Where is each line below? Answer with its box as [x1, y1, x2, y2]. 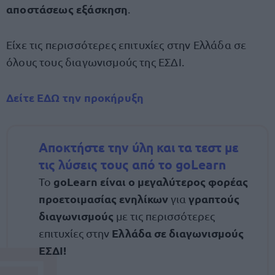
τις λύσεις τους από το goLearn [39, 156, 226, 172]
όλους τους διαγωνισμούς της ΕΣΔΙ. [6, 55, 184, 68]
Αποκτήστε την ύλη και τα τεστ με [39, 139, 239, 155]
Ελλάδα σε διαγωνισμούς [109, 226, 244, 240]
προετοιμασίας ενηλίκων [39, 192, 168, 206]
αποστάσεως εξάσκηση [6, 2, 128, 16]
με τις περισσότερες [114, 209, 215, 222]
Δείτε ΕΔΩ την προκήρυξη [6, 90, 144, 104]
